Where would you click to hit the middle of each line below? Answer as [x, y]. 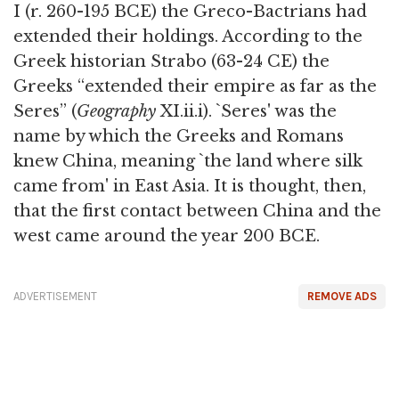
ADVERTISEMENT [55, 297]
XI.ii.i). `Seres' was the [246, 112]
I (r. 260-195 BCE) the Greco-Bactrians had [190, 12]
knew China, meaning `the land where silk [188, 162]
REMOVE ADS [342, 297]
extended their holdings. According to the [188, 37]
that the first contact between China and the [197, 212]
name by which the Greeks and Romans [179, 137]
